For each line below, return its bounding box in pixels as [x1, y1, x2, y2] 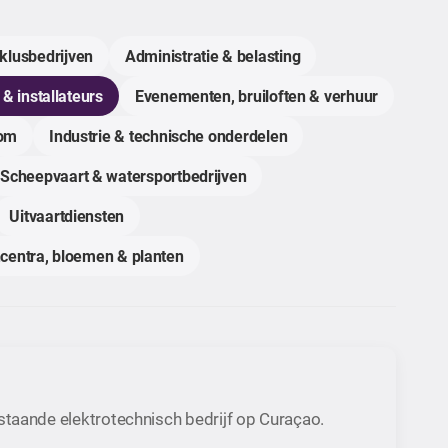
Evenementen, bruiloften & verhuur [134, 85, 379, 106]
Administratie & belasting [125, 45, 301, 66]
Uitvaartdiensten [9, 205, 125, 226]
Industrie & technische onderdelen [49, 125, 288, 146]
